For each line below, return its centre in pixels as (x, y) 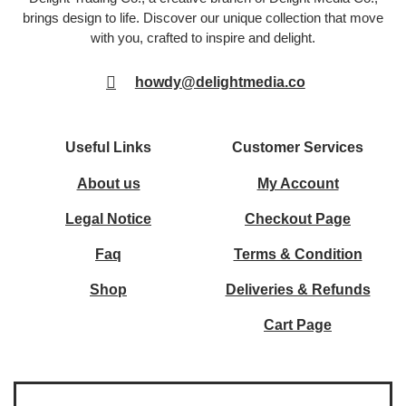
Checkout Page (298, 218)
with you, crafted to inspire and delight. (203, 38)
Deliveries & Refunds (298, 289)
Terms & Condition (298, 254)
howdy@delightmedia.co (220, 82)
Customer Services (298, 147)
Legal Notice (108, 218)
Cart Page (298, 324)
